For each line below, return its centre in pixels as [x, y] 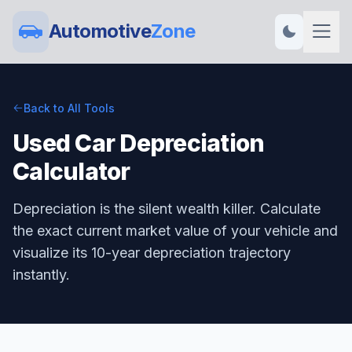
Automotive [100, 31]
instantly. [41, 275]
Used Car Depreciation [139, 143]
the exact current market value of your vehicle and [175, 231]
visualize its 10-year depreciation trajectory [152, 253]
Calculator [71, 171]
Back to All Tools [69, 108]
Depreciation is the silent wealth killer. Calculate [167, 209]
